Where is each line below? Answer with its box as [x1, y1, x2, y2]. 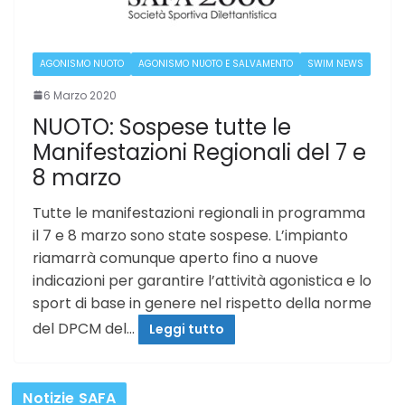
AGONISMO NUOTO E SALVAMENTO [138, 56, 293, 71]
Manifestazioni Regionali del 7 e [33, 137, 366, 167]
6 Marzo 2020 [43, 87, 117, 103]
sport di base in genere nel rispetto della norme [33, 292, 372, 314]
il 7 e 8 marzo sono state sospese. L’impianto [33, 224, 348, 246]
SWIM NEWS [307, 56, 363, 71]
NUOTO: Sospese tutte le [33, 111, 291, 142]
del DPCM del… [33, 317, 138, 339]
